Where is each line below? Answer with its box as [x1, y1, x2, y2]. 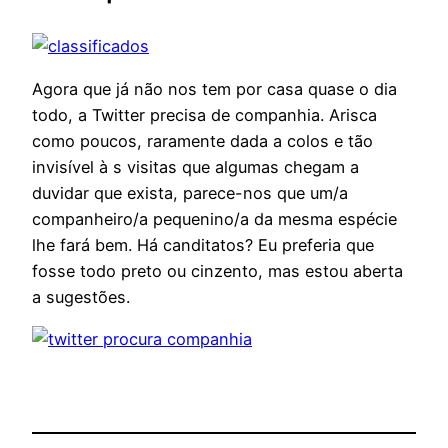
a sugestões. [32, 286, 130, 307]
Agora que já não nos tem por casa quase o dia [32, 78, 397, 99]
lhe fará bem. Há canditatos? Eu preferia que [32, 234, 374, 255]
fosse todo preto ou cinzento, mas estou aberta [32, 260, 403, 281]
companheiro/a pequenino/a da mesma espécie [32, 208, 397, 229]
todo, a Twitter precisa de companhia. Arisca [32, 104, 377, 125]
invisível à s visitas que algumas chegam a [32, 156, 359, 177]
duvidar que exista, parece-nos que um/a [32, 182, 348, 203]
